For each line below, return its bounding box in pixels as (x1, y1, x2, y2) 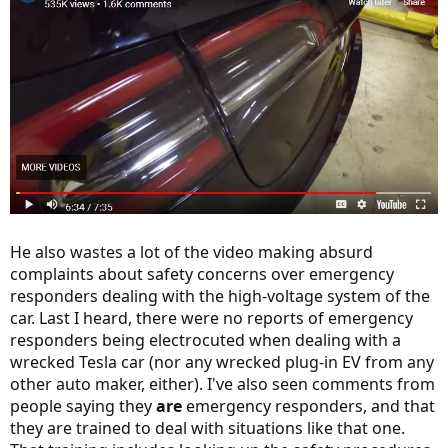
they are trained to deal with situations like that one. (10, 417, 405, 439)
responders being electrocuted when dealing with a (10, 329, 401, 351)
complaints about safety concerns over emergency (10, 263, 394, 285)
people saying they (10, 395, 156, 417)
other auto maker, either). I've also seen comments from (10, 373, 435, 395)
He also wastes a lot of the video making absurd (10, 241, 373, 263)
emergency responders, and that (182, 395, 435, 417)
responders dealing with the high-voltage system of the (10, 285, 430, 307)
